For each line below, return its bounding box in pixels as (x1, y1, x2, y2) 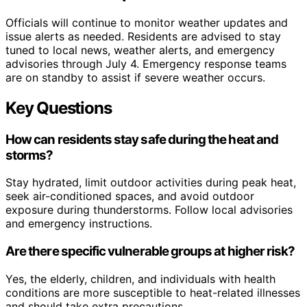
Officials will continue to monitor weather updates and (5, 15, 288, 29)
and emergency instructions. (5, 217, 152, 231)
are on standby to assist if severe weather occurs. (5, 70, 265, 84)
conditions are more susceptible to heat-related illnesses (5, 285, 300, 299)
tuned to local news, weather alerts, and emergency (5, 42, 275, 57)
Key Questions (5, 97, 112, 118)
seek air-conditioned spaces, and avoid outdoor (5, 189, 254, 204)
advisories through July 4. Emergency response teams (5, 56, 286, 71)
